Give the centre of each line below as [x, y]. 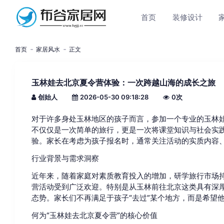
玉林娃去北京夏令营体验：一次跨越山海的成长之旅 [123, 83]
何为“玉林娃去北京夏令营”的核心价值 [94, 215]
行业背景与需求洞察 [65, 158]
